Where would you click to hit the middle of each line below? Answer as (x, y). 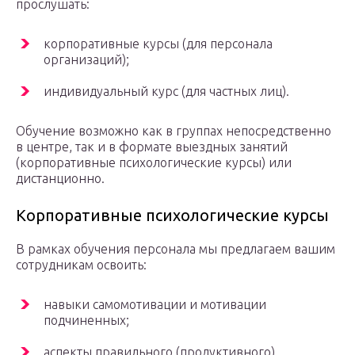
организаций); (86, 60)
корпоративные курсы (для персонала (158, 44)
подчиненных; (86, 321)
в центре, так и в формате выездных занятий (152, 147)
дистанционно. (60, 179)
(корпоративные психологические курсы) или (154, 163)
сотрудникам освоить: (81, 265)
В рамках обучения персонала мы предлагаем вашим (176, 249)
